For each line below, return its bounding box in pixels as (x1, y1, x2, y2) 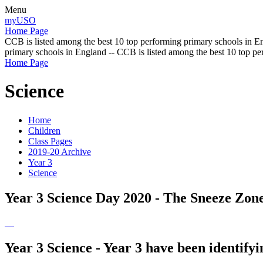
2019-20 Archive (28, 146, 91, 157)
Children (28, 125, 60, 136)
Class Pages (28, 136, 72, 146)
